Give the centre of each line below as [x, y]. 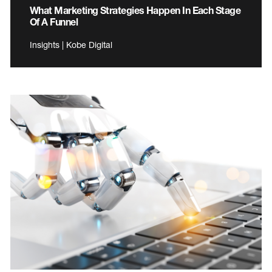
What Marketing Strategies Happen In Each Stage [135, 10]
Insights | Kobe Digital [71, 45]
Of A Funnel [54, 22]
